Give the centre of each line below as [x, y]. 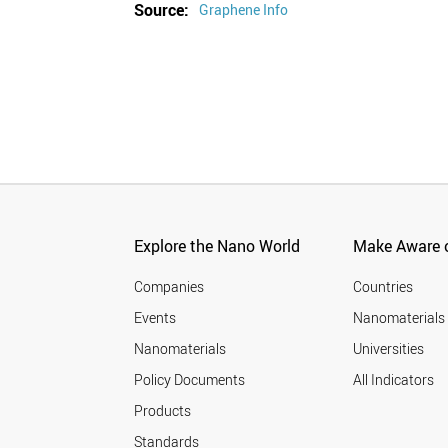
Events [155, 317]
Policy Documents [190, 379]
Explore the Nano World [217, 246]
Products [163, 410]
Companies [169, 286]
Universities [389, 348]
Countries [383, 286]
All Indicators [394, 379]
